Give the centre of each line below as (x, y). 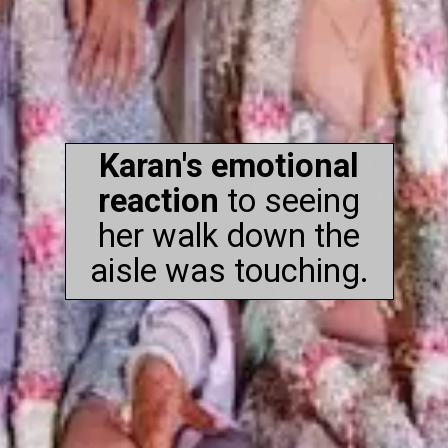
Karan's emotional (229, 166)
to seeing (290, 201)
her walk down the (229, 236)
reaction (159, 201)
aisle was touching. (229, 271)
